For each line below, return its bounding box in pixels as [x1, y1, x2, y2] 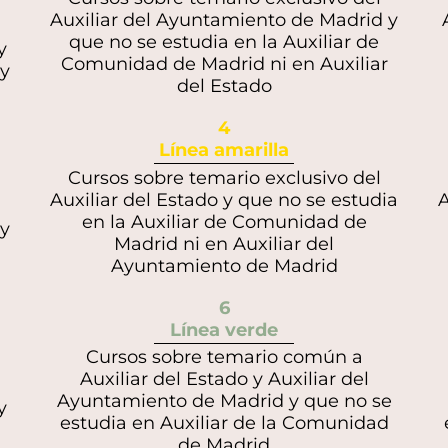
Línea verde [170, 318, 278, 341]
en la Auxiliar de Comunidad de [81, 210, 367, 233]
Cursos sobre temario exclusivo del [67, 166, 381, 189]
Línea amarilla [159, 139, 289, 162]
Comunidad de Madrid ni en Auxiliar [60, 53, 388, 76]
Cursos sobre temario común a [85, 345, 363, 368]
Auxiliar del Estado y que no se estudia [50, 188, 398, 211]
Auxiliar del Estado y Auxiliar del [79, 367, 369, 390]
